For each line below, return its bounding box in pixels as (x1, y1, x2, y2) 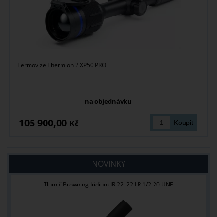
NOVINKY (92, 158, 125, 170)
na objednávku (85, 97, 132, 106)
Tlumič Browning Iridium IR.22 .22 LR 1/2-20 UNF (44, 180, 173, 189)
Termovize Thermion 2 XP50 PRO (17, 61, 107, 70)
